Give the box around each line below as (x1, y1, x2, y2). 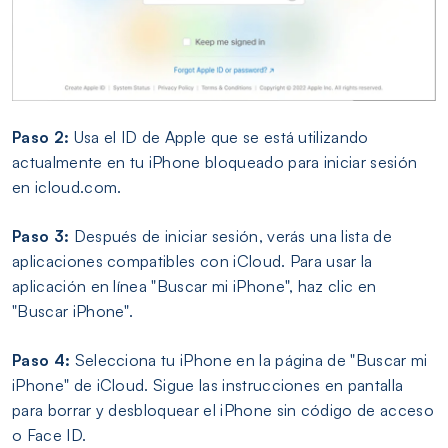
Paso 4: (12, 350, 71, 371)
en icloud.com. (12, 177, 122, 198)
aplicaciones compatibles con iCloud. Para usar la (12, 251, 373, 272)
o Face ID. (12, 425, 87, 446)
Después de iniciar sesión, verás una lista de (69, 226, 392, 247)
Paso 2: (12, 127, 70, 148)
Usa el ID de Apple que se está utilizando (69, 127, 369, 148)
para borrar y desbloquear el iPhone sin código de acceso (12, 400, 434, 421)
